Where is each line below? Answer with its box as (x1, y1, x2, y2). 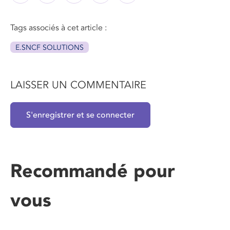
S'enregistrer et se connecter (26, 110, 135, 121)
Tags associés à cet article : (10, 23, 107, 33)
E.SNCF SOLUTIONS (15, 43, 84, 52)
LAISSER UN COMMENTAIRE (10, 79, 146, 92)
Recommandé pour (10, 160, 175, 183)
